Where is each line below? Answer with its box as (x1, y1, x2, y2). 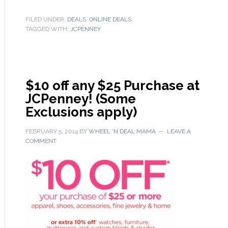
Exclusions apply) (25, 104, 137, 120)
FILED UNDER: (25, 16, 67, 23)
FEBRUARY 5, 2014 (25, 128, 78, 135)
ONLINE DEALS (89, 16, 131, 23)
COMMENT (25, 137, 56, 145)
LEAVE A (166, 128, 191, 135)
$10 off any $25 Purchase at (25, 78, 199, 93)
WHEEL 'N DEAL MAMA (88, 128, 156, 135)
